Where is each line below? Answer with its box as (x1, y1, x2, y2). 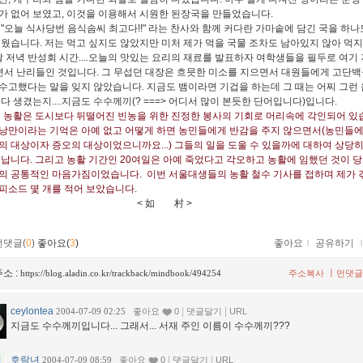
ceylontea (11, 305, 53, 318)
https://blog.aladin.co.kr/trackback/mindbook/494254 (20, 268, 221, 279)
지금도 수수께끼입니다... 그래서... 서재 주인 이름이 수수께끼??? (11, 320, 290, 332)
